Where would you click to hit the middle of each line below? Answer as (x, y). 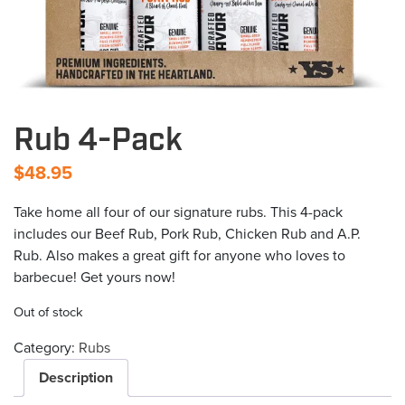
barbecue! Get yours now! (94, 277)
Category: (46, 348)
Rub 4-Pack (98, 141)
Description (76, 377)
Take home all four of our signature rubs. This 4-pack (178, 212)
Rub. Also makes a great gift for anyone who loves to (179, 255)
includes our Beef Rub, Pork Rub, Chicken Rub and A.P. (187, 234)
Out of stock (48, 312)
